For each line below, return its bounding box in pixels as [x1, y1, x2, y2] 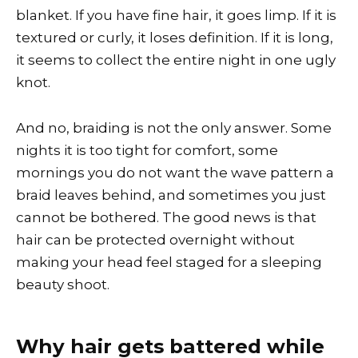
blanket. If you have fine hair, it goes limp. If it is [16, 6, 336, 23]
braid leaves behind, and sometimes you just [16, 186, 326, 203]
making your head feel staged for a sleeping [16, 253, 322, 270]
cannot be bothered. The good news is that [16, 209, 316, 225]
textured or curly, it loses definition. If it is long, [16, 29, 333, 46]
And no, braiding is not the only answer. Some [16, 119, 332, 136]
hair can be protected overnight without [16, 231, 295, 248]
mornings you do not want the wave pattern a [16, 164, 334, 181]
